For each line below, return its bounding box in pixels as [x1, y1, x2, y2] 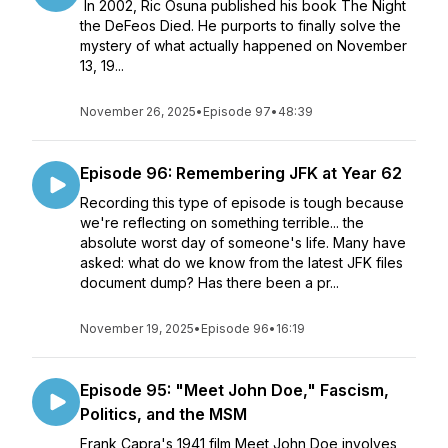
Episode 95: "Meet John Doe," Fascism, [80, 380, 389, 400]
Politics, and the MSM [80, 404, 247, 424]
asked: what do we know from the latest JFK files [80, 254, 403, 271]
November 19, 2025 [80, 321, 194, 336]
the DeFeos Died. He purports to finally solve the [80, 17, 401, 34]
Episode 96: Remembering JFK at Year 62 [80, 163, 402, 183]
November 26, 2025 [80, 104, 196, 119]
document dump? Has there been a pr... [80, 274, 339, 291]
